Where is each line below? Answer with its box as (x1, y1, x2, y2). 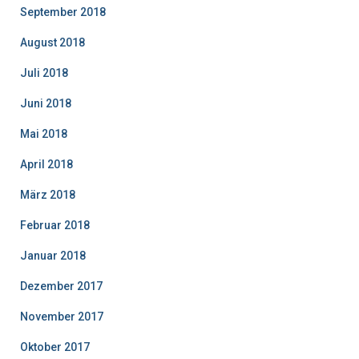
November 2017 (20, 309, 103, 323)
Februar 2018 (20, 218, 90, 232)
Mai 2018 (20, 127, 67, 140)
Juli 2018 (20, 66, 68, 79)
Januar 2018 (20, 248, 86, 262)
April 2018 (20, 157, 73, 171)
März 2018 (20, 188, 75, 201)
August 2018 (20, 35, 85, 49)
